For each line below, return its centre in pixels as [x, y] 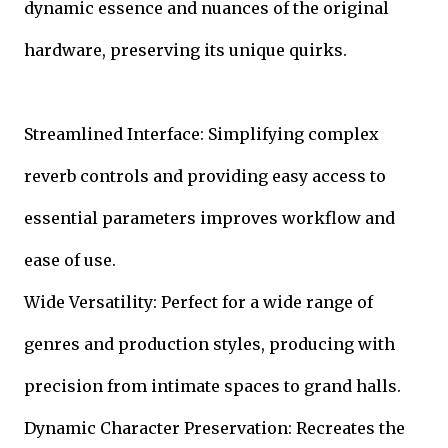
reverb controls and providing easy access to [205, 175]
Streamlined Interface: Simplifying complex [201, 133]
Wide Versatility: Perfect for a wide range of [198, 301]
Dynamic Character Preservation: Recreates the [214, 427]
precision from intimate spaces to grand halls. [212, 385]
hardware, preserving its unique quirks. [185, 49]
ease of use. [70, 259]
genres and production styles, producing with [209, 343]
